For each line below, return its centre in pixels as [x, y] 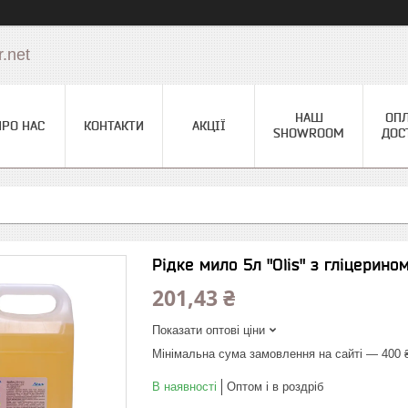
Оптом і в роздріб [275, 387]
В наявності [184, 387]
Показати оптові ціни [209, 330]
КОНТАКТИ [114, 126]
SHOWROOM [309, 133]
